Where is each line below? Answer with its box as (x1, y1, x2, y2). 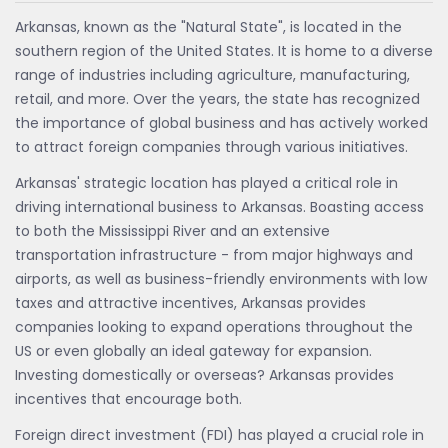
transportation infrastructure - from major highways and (15, 245, 413, 265)
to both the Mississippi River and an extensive (15, 221, 330, 241)
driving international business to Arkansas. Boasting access (15, 197, 424, 217)
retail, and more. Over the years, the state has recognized (15, 89, 420, 109)
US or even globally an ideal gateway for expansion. (15, 341, 372, 361)
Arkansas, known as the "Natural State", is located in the (15, 17, 402, 37)
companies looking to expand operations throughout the (15, 317, 413, 337)
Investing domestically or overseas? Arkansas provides (15, 365, 394, 385)
